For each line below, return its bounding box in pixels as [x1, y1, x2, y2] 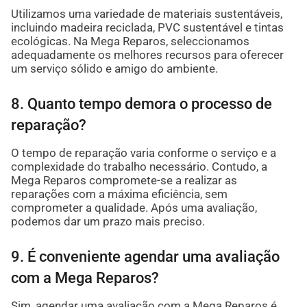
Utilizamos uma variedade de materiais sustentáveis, [10, 7, 282, 21]
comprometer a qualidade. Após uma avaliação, [10, 200, 257, 214]
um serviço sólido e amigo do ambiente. [10, 62, 218, 75]
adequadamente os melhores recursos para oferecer [10, 48, 284, 62]
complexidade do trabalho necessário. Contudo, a [10, 159, 267, 173]
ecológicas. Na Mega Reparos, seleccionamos [10, 34, 249, 48]
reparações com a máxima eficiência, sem [10, 186, 228, 201]
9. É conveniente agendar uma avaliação [10, 247, 280, 265]
